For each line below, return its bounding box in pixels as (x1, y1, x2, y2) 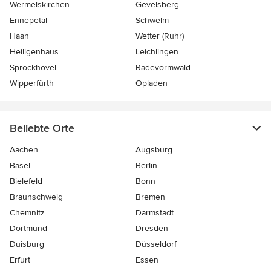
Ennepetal (10, 15, 47, 25)
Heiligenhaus (10, 46, 59, 57)
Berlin (135, 160, 157, 171)
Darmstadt (135, 207, 174, 218)
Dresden (135, 223, 168, 233)
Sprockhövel (10, 62, 56, 73)
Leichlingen (135, 46, 178, 57)
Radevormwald (135, 62, 191, 73)
